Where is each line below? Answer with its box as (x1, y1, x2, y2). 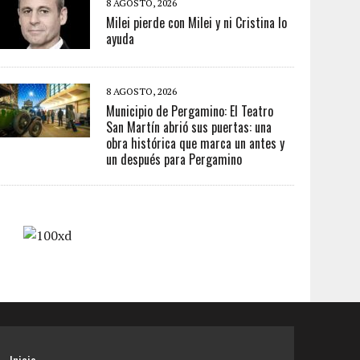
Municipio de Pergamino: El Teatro (106, 101, 274, 121)
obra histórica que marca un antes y (106, 133, 285, 153)
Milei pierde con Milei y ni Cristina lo (106, 13, 288, 32)
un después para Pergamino (106, 149, 243, 169)
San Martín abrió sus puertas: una (106, 117, 272, 137)
